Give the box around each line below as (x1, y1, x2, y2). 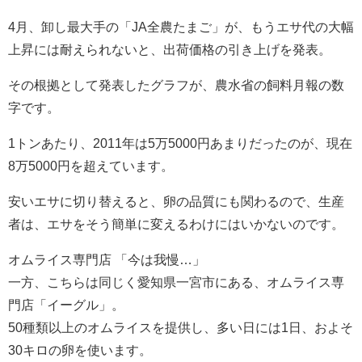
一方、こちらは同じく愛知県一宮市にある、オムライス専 (8, 276, 344, 289)
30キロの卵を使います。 (8, 343, 152, 357)
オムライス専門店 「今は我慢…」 (8, 253, 205, 267)
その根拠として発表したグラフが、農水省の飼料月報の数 (8, 78, 344, 92)
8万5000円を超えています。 (8, 159, 174, 173)
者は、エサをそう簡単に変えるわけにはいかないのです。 (8, 217, 344, 231)
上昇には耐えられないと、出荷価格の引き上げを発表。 (8, 43, 331, 57)
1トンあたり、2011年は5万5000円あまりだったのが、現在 (8, 137, 352, 150)
